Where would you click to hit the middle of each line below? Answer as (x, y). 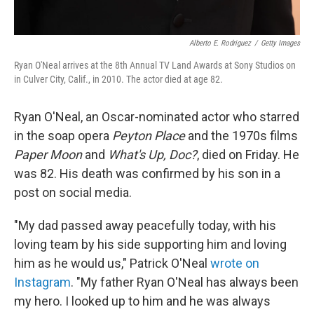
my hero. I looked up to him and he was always (142, 301)
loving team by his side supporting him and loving (150, 244)
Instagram (42, 282)
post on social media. (73, 192)
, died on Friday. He (248, 154)
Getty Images (280, 43)
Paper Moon (48, 154)
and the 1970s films (241, 135)
